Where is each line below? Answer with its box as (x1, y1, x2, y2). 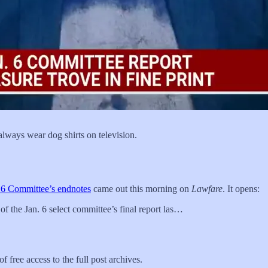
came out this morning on (91, 183, 191, 194)
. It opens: (223, 183, 260, 194)
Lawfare (191, 183, 223, 194)
